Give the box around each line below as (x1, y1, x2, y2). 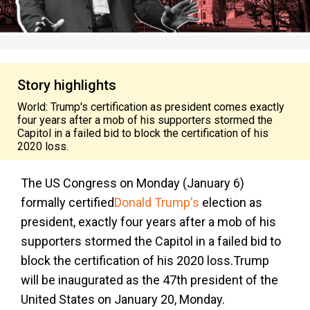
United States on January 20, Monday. (21, 292, 225, 307)
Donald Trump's (114, 195, 199, 210)
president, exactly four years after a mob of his (21, 215, 276, 229)
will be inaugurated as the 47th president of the (21, 273, 278, 287)
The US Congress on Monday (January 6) (21, 176, 244, 190)
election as (199, 195, 262, 210)
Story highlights (17, 77, 116, 93)
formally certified (21, 195, 114, 210)
